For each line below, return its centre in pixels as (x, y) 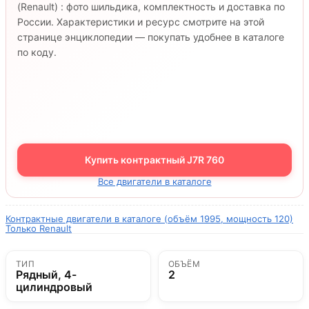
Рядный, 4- (46, 275)
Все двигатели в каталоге (154, 181)
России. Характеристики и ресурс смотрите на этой (141, 22)
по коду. (37, 52)
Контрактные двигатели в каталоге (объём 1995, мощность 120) (149, 219)
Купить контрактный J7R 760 (154, 160)
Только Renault (39, 228)
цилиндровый (54, 287)
